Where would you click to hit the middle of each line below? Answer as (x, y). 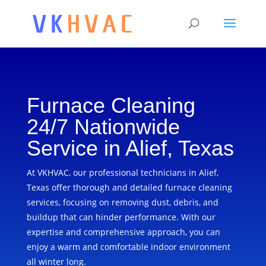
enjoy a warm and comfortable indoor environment (128, 247)
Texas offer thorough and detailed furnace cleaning (129, 187)
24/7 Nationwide (103, 127)
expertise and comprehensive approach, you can (123, 232)
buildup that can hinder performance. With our (121, 217)
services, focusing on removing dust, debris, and (122, 202)
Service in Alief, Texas (130, 148)
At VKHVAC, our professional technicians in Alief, (122, 172)
